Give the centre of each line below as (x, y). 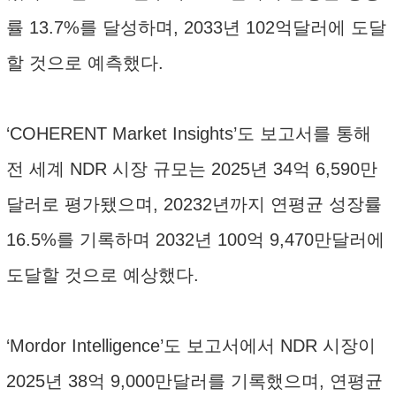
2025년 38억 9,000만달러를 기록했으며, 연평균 (194, 381)
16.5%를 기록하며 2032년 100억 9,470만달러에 (195, 240)
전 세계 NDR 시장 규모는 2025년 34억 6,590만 (192, 169)
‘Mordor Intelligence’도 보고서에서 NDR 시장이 (191, 346)
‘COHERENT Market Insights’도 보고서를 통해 (189, 133)
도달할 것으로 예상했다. (103, 275)
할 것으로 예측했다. (85, 63)
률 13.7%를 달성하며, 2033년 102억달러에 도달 (196, 27)
